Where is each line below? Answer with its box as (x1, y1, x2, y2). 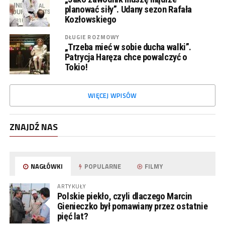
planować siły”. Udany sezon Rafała (64, 4, 192, 15)
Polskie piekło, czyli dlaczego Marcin (57, 191, 192, 201)
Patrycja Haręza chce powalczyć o (64, 52, 187, 62)
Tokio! (64, 62, 88, 72)
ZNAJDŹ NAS (9, 120, 58, 134)
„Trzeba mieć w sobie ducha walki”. (64, 42, 192, 52)
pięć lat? (57, 211, 88, 221)
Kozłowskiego (64, 14, 117, 25)
